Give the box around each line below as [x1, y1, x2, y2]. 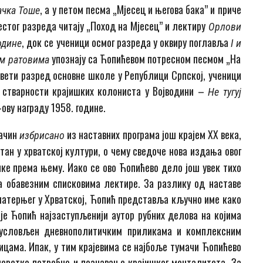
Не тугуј [208, 86, 241, 99]
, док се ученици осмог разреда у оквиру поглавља [22, 35, 231, 50]
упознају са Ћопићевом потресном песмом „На [49, 51, 241, 67]
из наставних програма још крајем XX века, [67, 127, 241, 143]
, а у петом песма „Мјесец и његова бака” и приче [40, 2, 241, 18]
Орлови [208, 21, 241, 33]
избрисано [19, 129, 68, 142]
